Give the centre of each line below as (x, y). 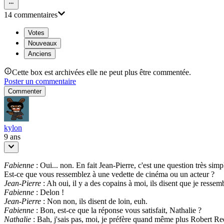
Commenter (25, 91)
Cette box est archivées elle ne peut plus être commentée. (101, 72)
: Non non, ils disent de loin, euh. (94, 201)
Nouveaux (42, 43)
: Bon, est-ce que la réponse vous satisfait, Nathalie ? (118, 210)
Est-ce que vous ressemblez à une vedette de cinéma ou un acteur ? (109, 174)
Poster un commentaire (40, 81)
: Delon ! (49, 192)
